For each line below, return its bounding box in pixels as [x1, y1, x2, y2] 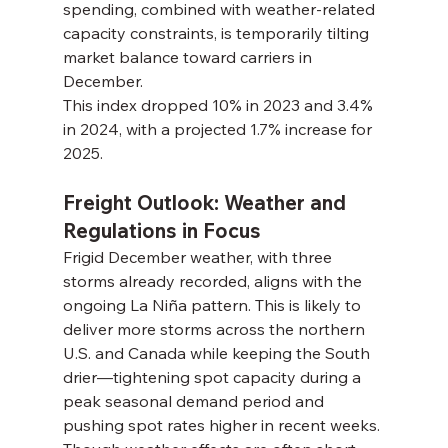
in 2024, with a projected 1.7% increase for [62, 119, 376, 140]
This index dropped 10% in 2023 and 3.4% [62, 95, 377, 116]
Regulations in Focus [62, 218, 261, 244]
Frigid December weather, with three [62, 247, 336, 268]
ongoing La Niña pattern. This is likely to [62, 295, 365, 316]
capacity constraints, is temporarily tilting [62, 23, 373, 44]
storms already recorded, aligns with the [62, 271, 366, 292]
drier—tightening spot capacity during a [62, 367, 365, 388]
